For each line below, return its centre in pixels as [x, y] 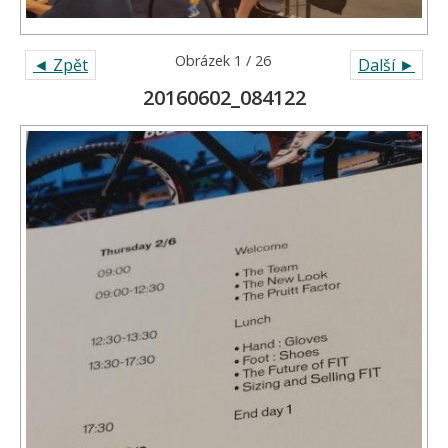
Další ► [386, 65]
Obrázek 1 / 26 [223, 61]
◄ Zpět [60, 65]
